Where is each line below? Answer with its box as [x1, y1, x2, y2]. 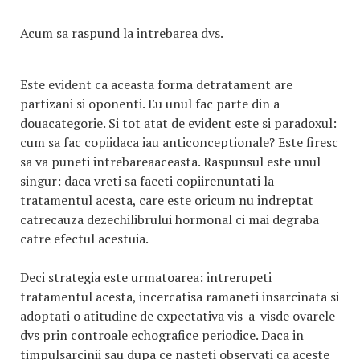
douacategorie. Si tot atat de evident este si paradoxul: [20, 114, 337, 132]
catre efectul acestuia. [20, 230, 149, 247]
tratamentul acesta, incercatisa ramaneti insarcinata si [20, 288, 339, 305]
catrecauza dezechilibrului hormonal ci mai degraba [20, 211, 319, 228]
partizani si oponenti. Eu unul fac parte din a [20, 95, 280, 112]
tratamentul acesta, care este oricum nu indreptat [20, 191, 313, 209]
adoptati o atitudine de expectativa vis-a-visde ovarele [20, 307, 335, 325]
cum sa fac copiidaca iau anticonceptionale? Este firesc [20, 133, 338, 151]
